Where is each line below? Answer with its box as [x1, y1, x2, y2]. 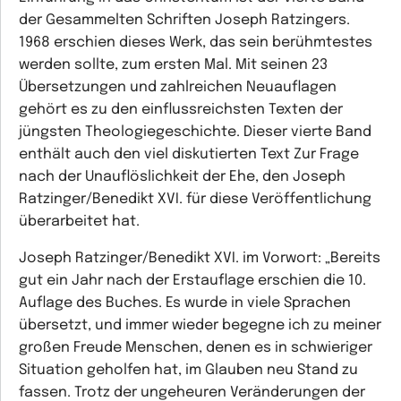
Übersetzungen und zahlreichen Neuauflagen [19, 80, 337, 95]
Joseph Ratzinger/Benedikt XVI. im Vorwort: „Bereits [19, 251, 380, 266]
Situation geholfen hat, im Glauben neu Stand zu [19, 363, 358, 378]
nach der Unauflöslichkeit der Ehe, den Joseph [19, 169, 346, 184]
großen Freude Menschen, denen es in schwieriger [19, 340, 372, 355]
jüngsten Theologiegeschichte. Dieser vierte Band [19, 124, 371, 140]
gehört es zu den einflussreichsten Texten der [19, 102, 343, 117]
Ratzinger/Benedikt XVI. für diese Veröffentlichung [19, 192, 371, 207]
